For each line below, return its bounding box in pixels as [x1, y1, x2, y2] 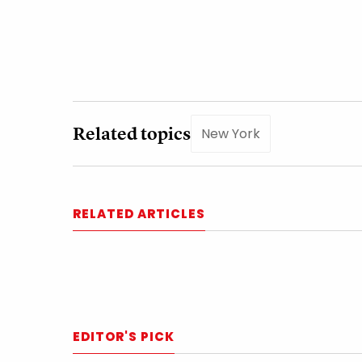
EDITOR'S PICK [73, 327, 175, 345]
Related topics [73, 121, 191, 145]
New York [201, 124, 260, 143]
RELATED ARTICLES [73, 204, 205, 222]
